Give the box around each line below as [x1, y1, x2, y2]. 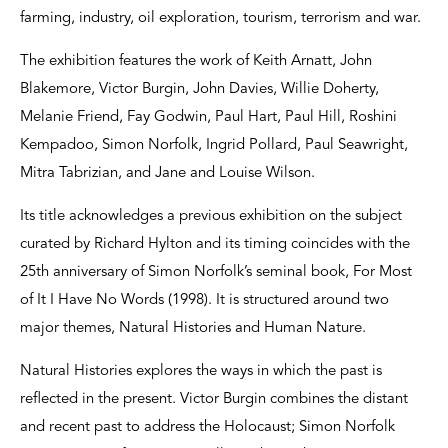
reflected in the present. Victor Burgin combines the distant [20, 391, 408, 407]
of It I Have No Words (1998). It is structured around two [20, 292, 389, 308]
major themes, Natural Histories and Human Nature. [20, 320, 366, 336]
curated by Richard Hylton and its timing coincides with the [20, 236, 410, 252]
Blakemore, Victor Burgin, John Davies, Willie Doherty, [20, 81, 379, 97]
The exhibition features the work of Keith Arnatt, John [20, 53, 372, 69]
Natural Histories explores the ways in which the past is [20, 363, 382, 379]
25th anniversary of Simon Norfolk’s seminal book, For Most [20, 264, 412, 280]
